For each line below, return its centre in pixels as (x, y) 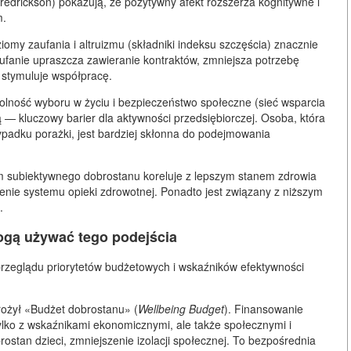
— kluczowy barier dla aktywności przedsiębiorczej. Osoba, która (163, 117)
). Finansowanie (264, 308)
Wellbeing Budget (181, 308)
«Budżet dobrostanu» (78, 308)
